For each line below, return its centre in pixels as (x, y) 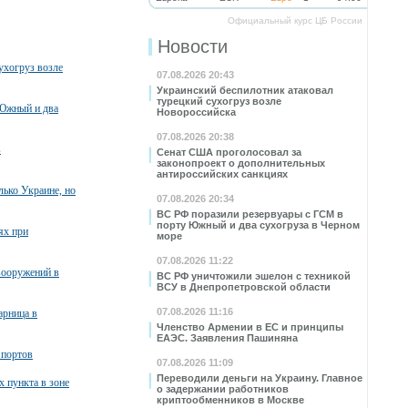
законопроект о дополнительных (241, 163)
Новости (193, 46)
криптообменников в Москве (230, 400)
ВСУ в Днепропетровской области (244, 287)
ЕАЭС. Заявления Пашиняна (227, 338)
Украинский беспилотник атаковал (245, 90)
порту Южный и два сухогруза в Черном (258, 225)
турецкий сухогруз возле (219, 101)
